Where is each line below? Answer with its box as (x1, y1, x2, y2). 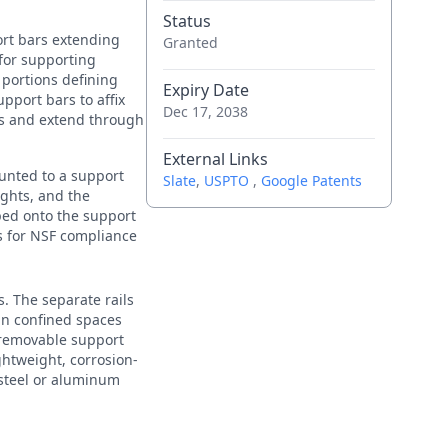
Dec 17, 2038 (162, 102, 248, 121)
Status (162, 10, 211, 32)
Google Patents (260, 171, 362, 190)
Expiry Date (162, 79, 249, 101)
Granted (162, 33, 218, 52)
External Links (162, 148, 268, 170)
